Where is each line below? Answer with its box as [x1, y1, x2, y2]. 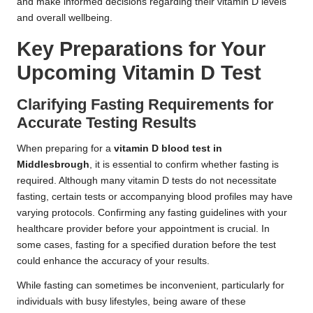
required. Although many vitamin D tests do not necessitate [17, 175, 277, 186]
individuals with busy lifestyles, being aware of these [17, 296, 246, 307]
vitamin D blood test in [114, 143, 222, 154]
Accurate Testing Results [17, 113, 196, 131]
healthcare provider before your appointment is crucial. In [17, 223, 270, 234]
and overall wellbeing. [17, 12, 112, 23]
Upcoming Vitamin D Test [17, 61, 261, 84]
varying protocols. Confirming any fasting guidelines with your [17, 207, 287, 218]
